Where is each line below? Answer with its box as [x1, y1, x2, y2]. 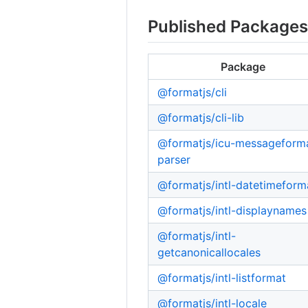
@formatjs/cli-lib [157, 110, 245, 124]
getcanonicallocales [157, 245, 261, 259]
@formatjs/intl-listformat [157, 270, 287, 285]
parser [157, 152, 191, 166]
